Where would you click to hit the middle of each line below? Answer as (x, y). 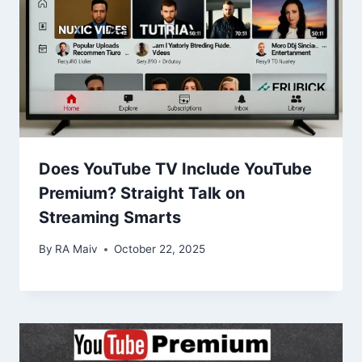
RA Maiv (77, 249)
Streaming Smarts (110, 218)
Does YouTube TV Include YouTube (175, 169)
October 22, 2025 (160, 249)
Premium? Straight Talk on (142, 194)
